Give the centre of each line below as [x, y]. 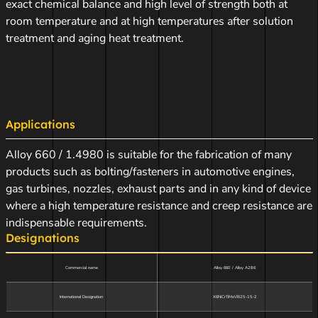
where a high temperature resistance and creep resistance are [159, 206]
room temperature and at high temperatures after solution [149, 21]
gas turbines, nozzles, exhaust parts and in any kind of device [158, 189]
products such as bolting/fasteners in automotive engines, [150, 172]
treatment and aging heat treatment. [94, 38]
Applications [40, 124]
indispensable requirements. [76, 223]
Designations [42, 238]
